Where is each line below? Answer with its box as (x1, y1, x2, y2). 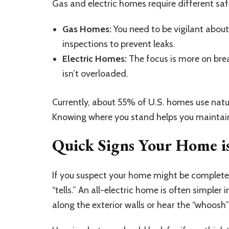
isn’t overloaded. (62, 67, 128, 79)
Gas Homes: (62, 23, 111, 35)
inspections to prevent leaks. (62, 38, 175, 50)
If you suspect (52, 170, 109, 181)
